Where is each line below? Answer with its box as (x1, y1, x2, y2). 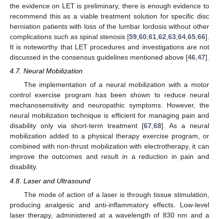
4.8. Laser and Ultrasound (10, 176, 90, 185)
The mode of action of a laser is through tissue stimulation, (23, 190, 209, 198)
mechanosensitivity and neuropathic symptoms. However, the (10, 101, 209, 109)
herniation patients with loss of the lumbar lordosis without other (10, 22, 209, 31)
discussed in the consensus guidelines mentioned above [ (10, 53, 188, 62)
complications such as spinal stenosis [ (10, 33, 129, 41)
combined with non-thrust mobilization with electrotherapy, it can (10, 142, 209, 151)
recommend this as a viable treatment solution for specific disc (10, 12, 209, 21)
